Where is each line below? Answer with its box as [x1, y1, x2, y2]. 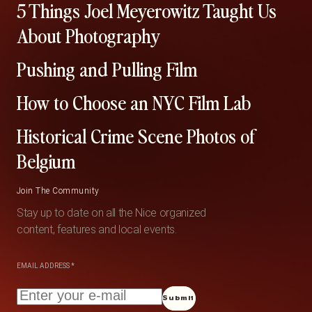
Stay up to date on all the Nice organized [17, 205, 206, 219]
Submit [163, 295, 195, 302]
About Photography [17, 21, 160, 48]
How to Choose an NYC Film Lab [17, 88, 251, 115]
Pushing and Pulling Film [17, 54, 197, 81]
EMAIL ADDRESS [17, 261, 70, 270]
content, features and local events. [17, 222, 177, 236]
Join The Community [17, 185, 100, 196]
